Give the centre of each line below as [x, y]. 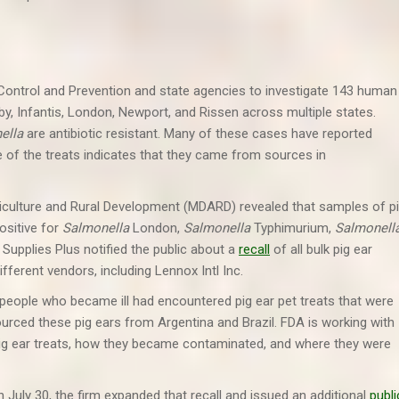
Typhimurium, [293, 228]
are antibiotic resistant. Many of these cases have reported [199, 134]
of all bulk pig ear [321, 249]
